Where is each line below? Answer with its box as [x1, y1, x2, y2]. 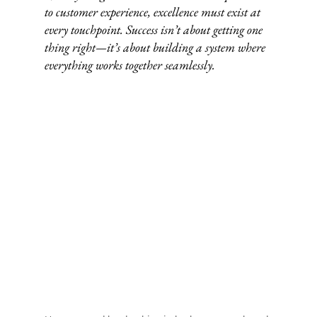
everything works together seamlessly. [44, 56, 215, 73]
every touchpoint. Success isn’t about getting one [44, 21, 265, 38]
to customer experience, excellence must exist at [44, 3, 263, 20]
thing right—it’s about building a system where [44, 38, 268, 55]
